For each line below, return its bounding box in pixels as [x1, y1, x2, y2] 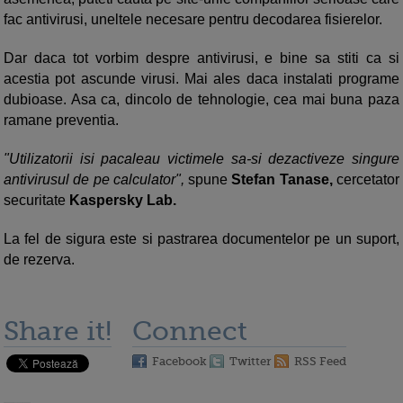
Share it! [4, 315, 112, 346]
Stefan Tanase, [228, 171, 333, 187]
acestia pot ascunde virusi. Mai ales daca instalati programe [4, 70, 399, 86]
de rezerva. [4, 251, 75, 267]
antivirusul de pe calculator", [4, 171, 184, 187]
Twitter [229, 354, 272, 368]
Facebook [152, 354, 207, 368]
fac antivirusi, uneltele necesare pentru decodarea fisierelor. [4, 11, 382, 27]
